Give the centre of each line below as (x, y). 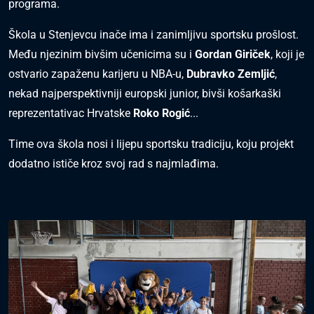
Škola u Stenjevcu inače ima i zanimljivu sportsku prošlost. (153, 34)
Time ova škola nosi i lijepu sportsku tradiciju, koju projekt (151, 144)
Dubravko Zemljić (231, 74)
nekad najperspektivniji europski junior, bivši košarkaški (145, 93)
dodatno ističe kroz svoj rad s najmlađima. (114, 163)
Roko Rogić (162, 113)
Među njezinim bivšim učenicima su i (102, 54)
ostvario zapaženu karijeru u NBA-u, (97, 74)
